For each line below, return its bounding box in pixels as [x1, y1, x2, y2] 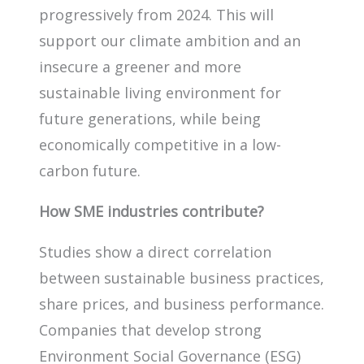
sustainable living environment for [39, 82, 281, 102]
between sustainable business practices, [39, 267, 324, 288]
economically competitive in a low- [39, 134, 281, 154]
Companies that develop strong [39, 319, 262, 340]
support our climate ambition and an [39, 30, 301, 50]
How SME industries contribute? [39, 201, 264, 221]
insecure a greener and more [39, 56, 241, 76]
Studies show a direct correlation [39, 241, 271, 262]
